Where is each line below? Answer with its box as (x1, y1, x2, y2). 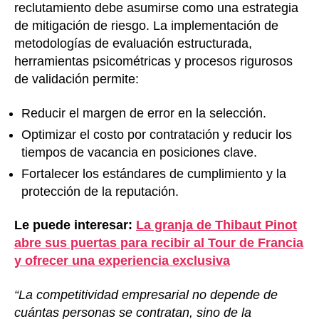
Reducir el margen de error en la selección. (21, 105, 266, 120)
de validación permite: (14, 72, 139, 87)
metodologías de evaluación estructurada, (14, 36, 252, 51)
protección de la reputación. (21, 184, 179, 199)
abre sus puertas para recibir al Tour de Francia (14, 236, 303, 251)
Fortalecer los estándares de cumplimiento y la (21, 166, 286, 181)
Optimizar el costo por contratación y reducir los (21, 127, 292, 142)
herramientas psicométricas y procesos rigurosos (14, 54, 293, 69)
